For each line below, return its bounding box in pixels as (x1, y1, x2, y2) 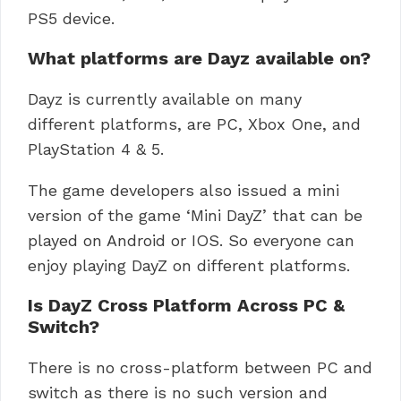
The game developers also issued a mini (28, 180, 339, 200)
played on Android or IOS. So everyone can (28, 230, 354, 250)
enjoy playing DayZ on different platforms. (28, 255, 350, 275)
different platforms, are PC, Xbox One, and (28, 114, 361, 133)
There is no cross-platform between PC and (28, 357, 372, 377)
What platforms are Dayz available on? (28, 47, 371, 69)
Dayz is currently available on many (28, 89, 302, 108)
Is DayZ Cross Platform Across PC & (28, 294, 345, 316)
